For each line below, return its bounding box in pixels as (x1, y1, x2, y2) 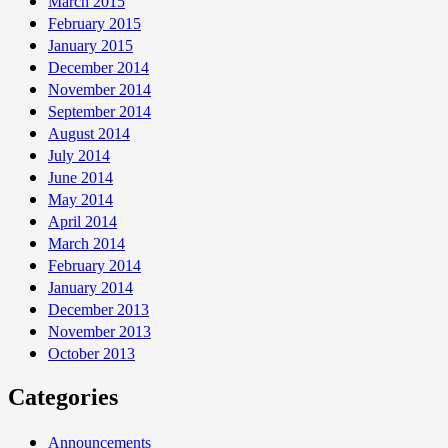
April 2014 (48, 212, 117, 230)
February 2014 (48, 256, 141, 274)
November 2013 (48, 322, 151, 340)
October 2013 (48, 344, 135, 362)
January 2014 (48, 278, 133, 296)
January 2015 (48, 36, 133, 54)
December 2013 (48, 300, 149, 318)
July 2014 (48, 146, 110, 164)
